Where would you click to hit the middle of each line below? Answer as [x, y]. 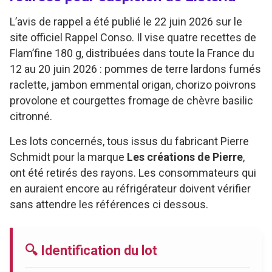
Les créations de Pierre [185, 157]
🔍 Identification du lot [91, 250]
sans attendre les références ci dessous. [109, 204]
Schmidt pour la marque [68, 157]
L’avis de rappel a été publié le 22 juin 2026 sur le [126, 21]
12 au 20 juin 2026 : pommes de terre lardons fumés [135, 69]
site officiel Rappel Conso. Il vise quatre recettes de [133, 37]
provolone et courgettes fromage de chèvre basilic [131, 100]
